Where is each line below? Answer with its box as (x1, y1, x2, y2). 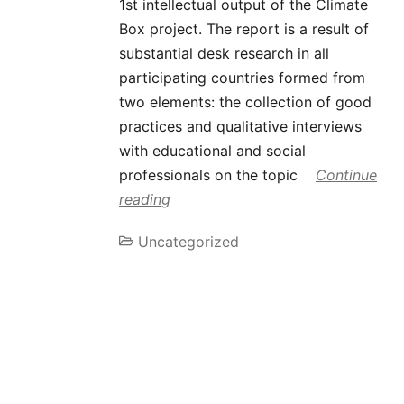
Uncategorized (138, 233, 239, 252)
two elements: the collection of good (119, 93, 372, 112)
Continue (316, 166, 377, 185)
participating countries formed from (119, 69, 365, 87)
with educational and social (119, 142, 306, 161)
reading (119, 190, 170, 209)
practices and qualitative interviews (119, 117, 362, 136)
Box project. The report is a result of (119, 20, 369, 39)
